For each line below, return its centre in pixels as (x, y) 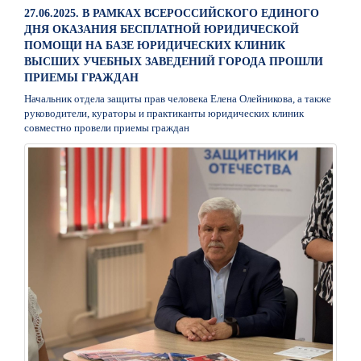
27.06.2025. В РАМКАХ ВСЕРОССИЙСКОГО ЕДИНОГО (172, 13)
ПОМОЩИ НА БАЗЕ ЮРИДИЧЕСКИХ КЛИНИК (155, 46)
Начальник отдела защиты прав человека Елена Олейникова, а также (178, 99)
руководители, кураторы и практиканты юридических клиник (164, 113)
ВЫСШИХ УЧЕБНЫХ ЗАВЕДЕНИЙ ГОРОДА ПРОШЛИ (174, 62)
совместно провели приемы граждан (107, 128)
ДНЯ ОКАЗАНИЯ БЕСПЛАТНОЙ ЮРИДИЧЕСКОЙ (162, 29)
